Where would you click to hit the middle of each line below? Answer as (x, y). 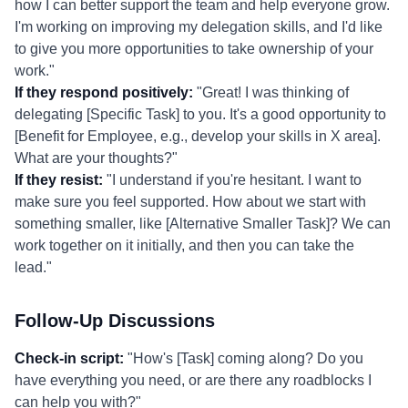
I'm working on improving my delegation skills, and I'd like (199, 27)
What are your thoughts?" (96, 158)
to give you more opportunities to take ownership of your (194, 49)
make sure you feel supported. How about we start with (190, 202)
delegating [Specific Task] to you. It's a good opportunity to (200, 114)
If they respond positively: (104, 92)
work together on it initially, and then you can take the (184, 245)
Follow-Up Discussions (115, 321)
